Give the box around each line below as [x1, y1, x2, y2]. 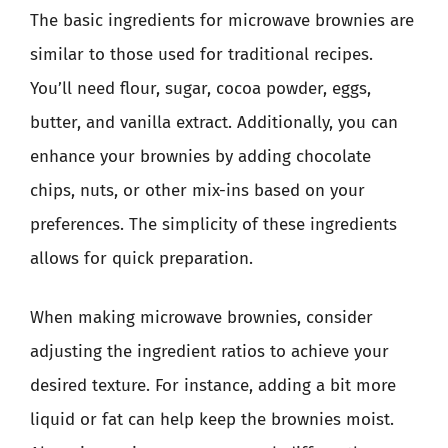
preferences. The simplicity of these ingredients [30, 213, 397, 235]
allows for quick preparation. [30, 247, 253, 269]
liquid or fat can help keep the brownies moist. [30, 409, 394, 430]
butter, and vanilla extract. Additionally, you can [30, 111, 398, 133]
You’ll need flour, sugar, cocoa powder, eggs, [30, 77, 371, 99]
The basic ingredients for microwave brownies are [30, 9, 414, 31]
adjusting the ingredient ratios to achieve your [30, 341, 389, 362]
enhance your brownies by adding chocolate [30, 145, 371, 167]
